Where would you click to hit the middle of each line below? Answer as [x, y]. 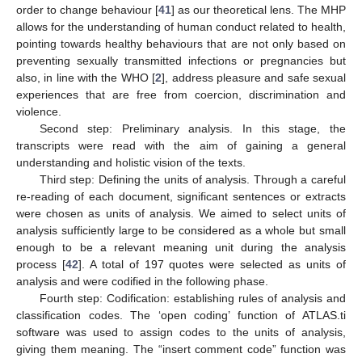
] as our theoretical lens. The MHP [259, 10]
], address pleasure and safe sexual [254, 78]
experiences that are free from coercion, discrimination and [181, 95]
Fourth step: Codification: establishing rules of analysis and [192, 299]
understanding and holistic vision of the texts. [131, 163]
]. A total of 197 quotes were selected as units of [212, 265]
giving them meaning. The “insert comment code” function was [181, 349]
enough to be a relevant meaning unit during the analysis [181, 248]
